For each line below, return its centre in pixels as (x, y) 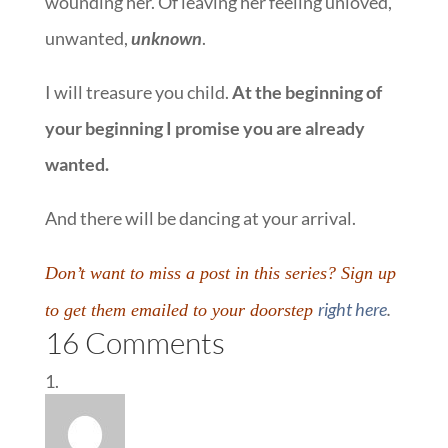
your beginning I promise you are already (204, 128)
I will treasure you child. (138, 92)
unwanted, (87, 38)
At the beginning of (306, 92)
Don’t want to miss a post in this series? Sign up (220, 273)
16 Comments (134, 342)
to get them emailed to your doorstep (181, 310)
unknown (166, 38)
